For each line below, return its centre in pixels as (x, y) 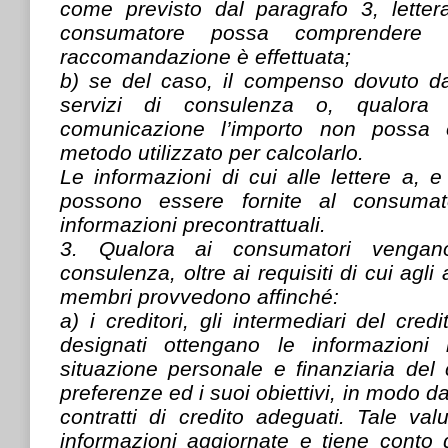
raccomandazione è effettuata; (205, 56)
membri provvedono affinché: (199, 296)
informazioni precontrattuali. (193, 224)
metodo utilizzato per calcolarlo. (212, 152)
